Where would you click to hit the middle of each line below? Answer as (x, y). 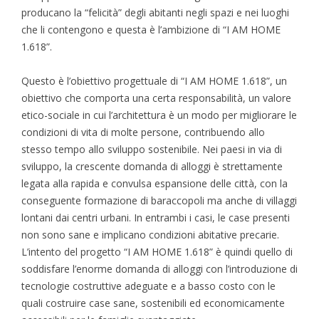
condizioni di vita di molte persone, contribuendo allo (143, 132)
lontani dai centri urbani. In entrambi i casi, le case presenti (156, 217)
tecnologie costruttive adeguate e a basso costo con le (148, 286)
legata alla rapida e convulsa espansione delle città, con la (155, 183)
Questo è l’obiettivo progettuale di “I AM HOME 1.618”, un (154, 80)
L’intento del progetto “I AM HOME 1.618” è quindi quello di (157, 251)
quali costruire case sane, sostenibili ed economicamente (153, 303)
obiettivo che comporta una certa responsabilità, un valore (156, 98)
